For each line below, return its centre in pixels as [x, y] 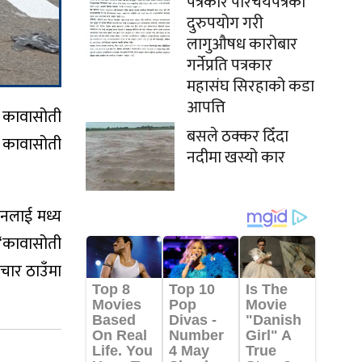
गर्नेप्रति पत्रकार [229, 65]
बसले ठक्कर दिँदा [238, 137]
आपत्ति [206, 107]
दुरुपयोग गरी [225, 23]
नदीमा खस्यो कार [236, 158]
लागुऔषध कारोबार [242, 44]
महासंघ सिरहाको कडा [250, 86]
